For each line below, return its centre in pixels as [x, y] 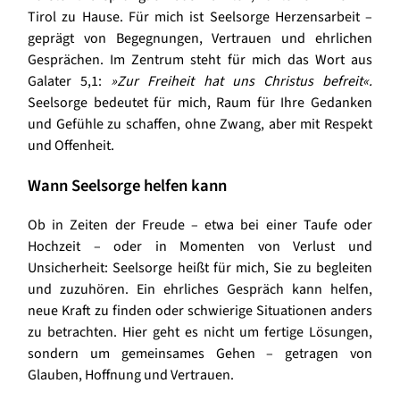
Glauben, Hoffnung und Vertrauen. [131, 375]
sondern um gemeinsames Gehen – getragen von [200, 354]
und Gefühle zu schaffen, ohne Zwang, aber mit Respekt [200, 124]
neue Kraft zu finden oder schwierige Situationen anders [200, 311]
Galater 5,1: [70, 81]
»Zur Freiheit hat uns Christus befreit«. [242, 81]
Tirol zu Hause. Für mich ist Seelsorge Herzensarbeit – [200, 17]
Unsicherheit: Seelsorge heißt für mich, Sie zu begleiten [200, 268]
